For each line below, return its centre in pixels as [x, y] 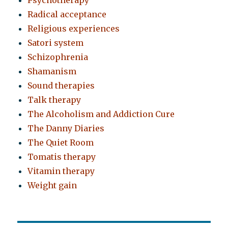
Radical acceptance [67, 15]
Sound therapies [61, 86]
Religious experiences [74, 29]
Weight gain [52, 186]
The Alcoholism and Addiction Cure [101, 114]
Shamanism [52, 72]
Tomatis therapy [62, 157]
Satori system [56, 43]
